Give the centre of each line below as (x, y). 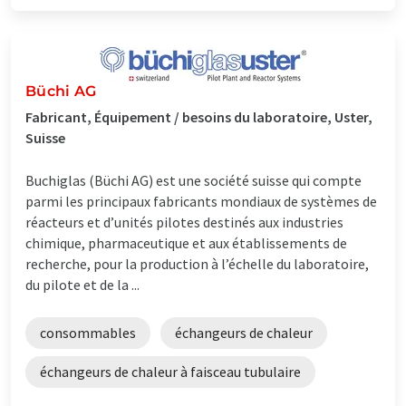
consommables (88, 332)
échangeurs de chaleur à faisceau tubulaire (170, 371)
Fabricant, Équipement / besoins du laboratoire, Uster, (199, 116)
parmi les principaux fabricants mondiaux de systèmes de (201, 201)
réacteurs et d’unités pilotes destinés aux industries (184, 222)
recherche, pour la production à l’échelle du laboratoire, (197, 263)
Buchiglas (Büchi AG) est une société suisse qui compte (193, 180)
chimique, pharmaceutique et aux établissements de (186, 242)
